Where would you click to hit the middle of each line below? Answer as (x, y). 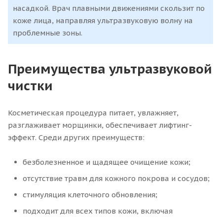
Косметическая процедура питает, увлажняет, (93, 113)
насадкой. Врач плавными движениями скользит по (109, 8)
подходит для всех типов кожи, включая (98, 211)
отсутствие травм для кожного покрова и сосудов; (116, 178)
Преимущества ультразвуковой (110, 69)
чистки (30, 86)
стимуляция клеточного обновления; (90, 195)
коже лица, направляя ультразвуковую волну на (103, 20)
